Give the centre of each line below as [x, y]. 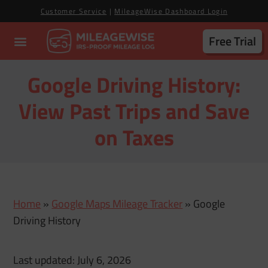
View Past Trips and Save [134, 111]
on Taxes [134, 138]
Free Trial [232, 41]
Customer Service [74, 11]
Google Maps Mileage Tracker [117, 204]
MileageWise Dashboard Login [171, 11]
